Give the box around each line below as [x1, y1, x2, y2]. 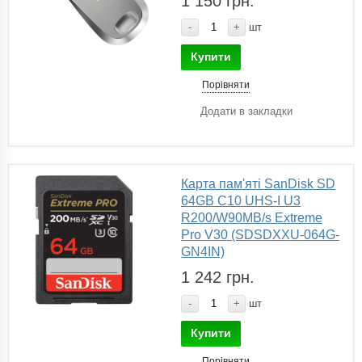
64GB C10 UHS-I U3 [181, 193, 301, 208]
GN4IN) [181, 244, 225, 259]
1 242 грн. [181, 267, 255, 286]
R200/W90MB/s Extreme [181, 210, 322, 225]
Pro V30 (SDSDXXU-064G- [181, 227, 339, 242]
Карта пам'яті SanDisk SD [181, 176, 335, 191]
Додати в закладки [200, 104, 293, 117]
